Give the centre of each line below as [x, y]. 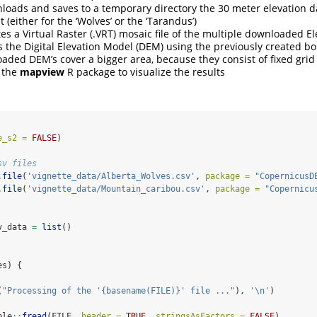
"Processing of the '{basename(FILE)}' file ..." [119, 291]
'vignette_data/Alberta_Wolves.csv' [111, 177]
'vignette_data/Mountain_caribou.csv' [116, 189]
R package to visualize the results [145, 72]
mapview [42, 72]
